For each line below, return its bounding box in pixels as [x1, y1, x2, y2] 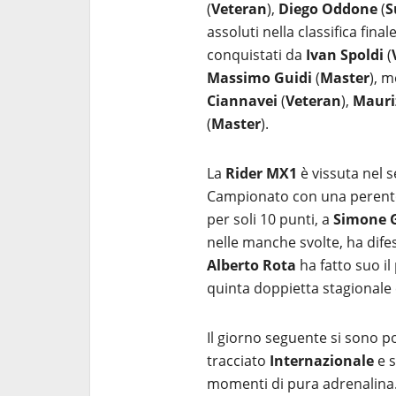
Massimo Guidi [207, 68, 312, 88]
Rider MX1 [225, 164, 297, 183]
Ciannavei [207, 91, 278, 110]
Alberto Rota [207, 255, 296, 275]
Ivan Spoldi [306, 45, 384, 65]
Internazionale [270, 351, 374, 370]
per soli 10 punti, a [207, 209, 333, 229]
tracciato [207, 351, 270, 370]
